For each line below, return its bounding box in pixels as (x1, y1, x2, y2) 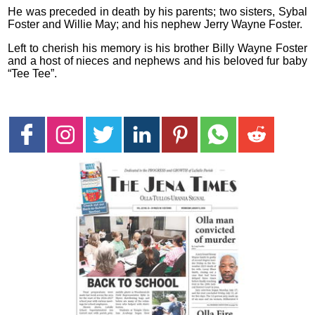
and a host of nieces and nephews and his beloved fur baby (8, 55, 307, 67)
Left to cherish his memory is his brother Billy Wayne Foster (8, 42, 307, 55)
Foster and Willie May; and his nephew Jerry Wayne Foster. (8, 18, 303, 30)
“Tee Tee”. (8, 67, 58, 80)
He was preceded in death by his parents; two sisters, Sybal (8, 5, 307, 18)
